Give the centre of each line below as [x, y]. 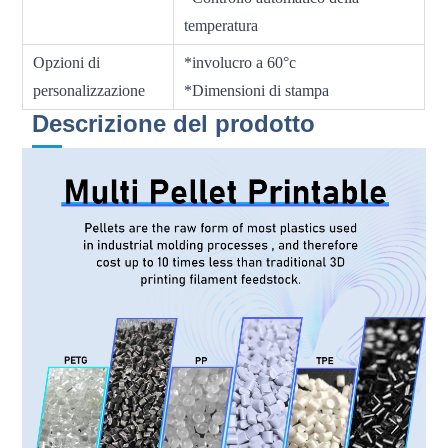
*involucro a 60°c [240, 62]
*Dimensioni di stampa [257, 90]
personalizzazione [89, 90]
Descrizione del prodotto [174, 123]
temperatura [221, 25]
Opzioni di [67, 62]
